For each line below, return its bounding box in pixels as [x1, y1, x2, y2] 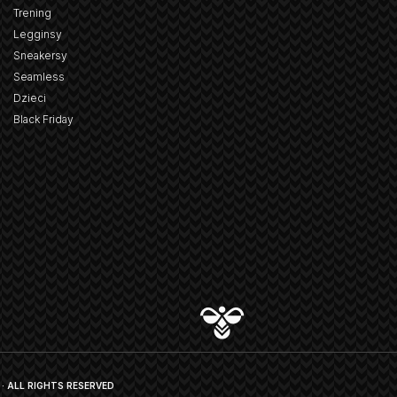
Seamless [13, 70, 66, 84]
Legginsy [13, 27, 63, 42]
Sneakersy [13, 49, 68, 63]
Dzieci [13, 91, 47, 105]
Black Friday [13, 113, 74, 127]
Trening [13, 6, 52, 20]
